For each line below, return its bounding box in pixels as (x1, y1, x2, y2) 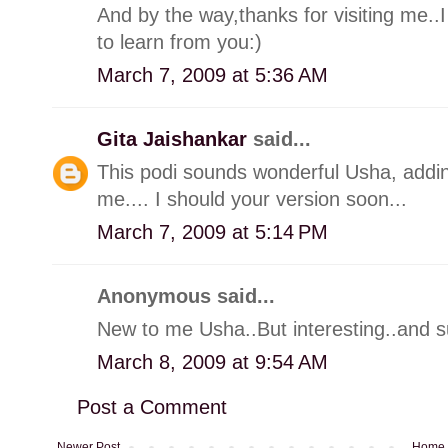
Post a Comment (77, 395, 227, 418)
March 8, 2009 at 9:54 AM (97, 350, 328, 373)
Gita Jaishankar (97, 127, 253, 150)
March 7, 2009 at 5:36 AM (97, 63, 328, 86)
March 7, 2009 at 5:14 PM (97, 220, 328, 243)
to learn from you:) (97, 30, 262, 53)
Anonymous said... (97, 284, 275, 307)
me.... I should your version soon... (97, 187, 407, 210)
